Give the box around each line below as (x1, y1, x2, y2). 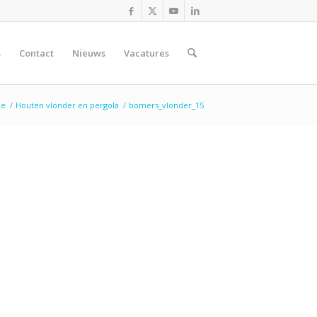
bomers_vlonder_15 (129, 100, 204, 110)
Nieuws (71, 47, 105, 59)
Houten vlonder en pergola (16, 100, 119, 110)
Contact (18, 47, 54, 59)
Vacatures (123, 47, 169, 59)
